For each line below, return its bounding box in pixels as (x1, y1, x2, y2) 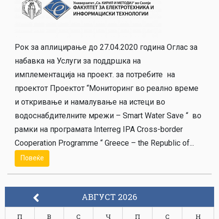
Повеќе (20, 154, 44, 162)
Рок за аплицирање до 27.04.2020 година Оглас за (15, 43, 197, 52)
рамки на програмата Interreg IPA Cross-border (15, 125, 183, 134)
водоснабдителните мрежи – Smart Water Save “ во (15, 111, 201, 121)
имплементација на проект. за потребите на (15, 70, 175, 80)
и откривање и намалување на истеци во (15, 97, 165, 107)
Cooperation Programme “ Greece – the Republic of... (15, 138, 194, 148)
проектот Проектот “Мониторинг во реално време (15, 84, 198, 93)
